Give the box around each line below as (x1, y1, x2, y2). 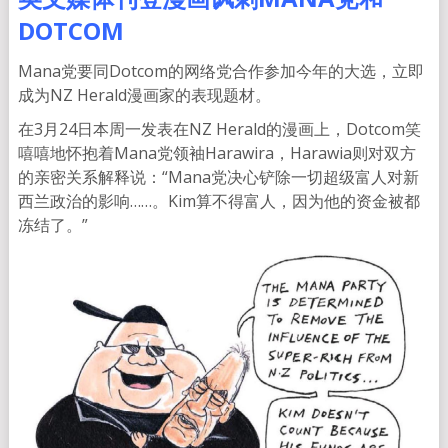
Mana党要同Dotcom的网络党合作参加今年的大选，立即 (17, 60, 424, 83)
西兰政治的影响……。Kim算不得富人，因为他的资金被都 (17, 190, 420, 213)
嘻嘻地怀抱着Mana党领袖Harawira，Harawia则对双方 (17, 142, 416, 165)
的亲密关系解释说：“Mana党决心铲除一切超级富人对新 (17, 166, 419, 189)
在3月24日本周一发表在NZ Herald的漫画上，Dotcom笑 (17, 118, 421, 141)
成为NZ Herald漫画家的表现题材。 (17, 84, 271, 107)
